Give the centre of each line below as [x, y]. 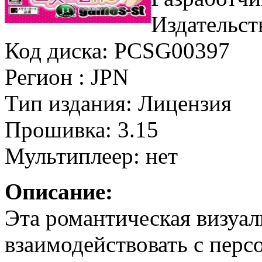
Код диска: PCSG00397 [117, 51]
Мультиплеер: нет [91, 156]
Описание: [59, 192]
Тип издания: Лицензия [118, 104]
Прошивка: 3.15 [82, 130]
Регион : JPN [67, 77]
